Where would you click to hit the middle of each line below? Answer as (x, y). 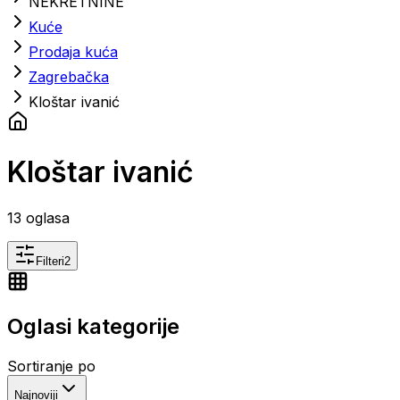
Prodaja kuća (73, 52)
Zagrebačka (69, 77)
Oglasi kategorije (93, 326)
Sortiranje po (51, 366)
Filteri (50, 261)
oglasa (46, 217)
